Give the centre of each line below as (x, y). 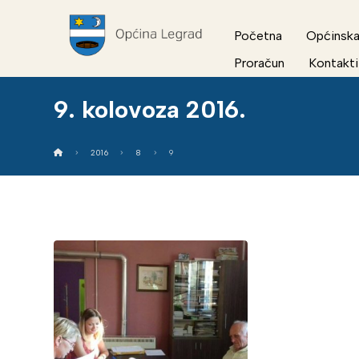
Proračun (260, 63)
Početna (258, 36)
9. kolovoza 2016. (150, 109)
